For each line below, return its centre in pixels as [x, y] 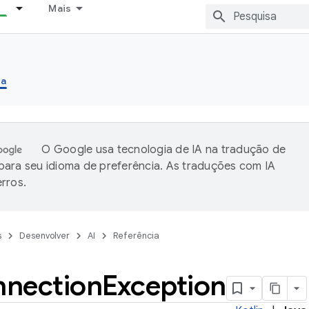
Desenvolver [44, 236]
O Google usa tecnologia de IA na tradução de [164, 150]
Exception [164, 286]
